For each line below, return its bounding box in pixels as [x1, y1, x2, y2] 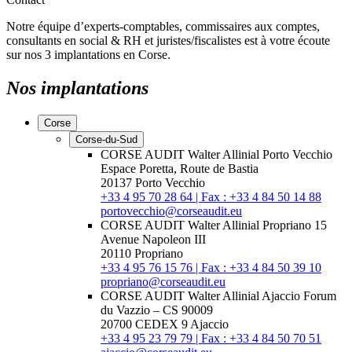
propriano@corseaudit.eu [101, 274, 225, 288]
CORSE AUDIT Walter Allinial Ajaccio [101, 288, 303, 302]
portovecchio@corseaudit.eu [101, 203, 242, 218]
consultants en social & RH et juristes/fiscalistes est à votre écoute [6, 33, 330, 47]
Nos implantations [6, 77, 153, 98]
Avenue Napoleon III [101, 232, 206, 246]
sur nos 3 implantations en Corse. [6, 47, 170, 61]
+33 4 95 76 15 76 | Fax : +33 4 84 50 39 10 [101, 260, 321, 274]
